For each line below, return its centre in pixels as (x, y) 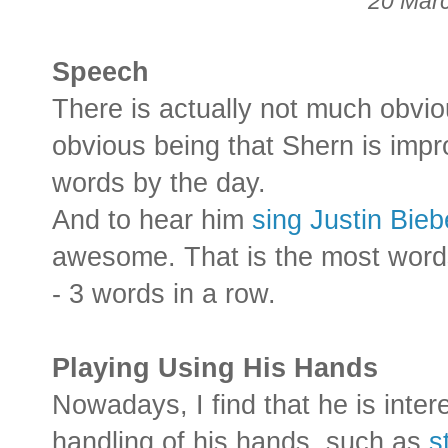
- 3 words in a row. (164, 294)
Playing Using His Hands (215, 368)
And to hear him (152, 220)
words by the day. (159, 183)
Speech (100, 72)
